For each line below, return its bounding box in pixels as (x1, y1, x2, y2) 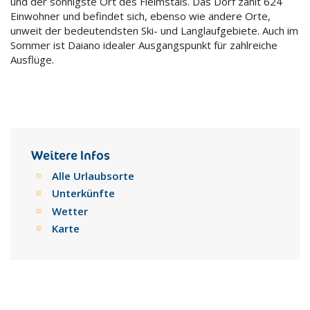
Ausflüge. (10, 53, 54, 66)
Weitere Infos (31, 147, 110, 163)
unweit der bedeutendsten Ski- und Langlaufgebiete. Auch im (10, 24, 298, 37)
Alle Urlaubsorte (52, 168, 134, 183)
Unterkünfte (52, 186, 115, 200)
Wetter (52, 203, 88, 218)
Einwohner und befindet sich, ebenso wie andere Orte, (10, 9, 271, 23)
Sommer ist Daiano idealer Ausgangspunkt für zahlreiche (10, 38, 277, 52)
